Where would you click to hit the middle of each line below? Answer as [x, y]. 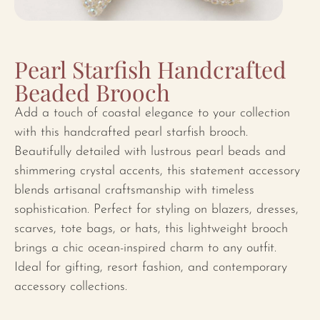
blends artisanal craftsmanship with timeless [134, 191]
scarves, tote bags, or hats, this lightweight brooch [151, 229]
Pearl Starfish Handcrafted [150, 69]
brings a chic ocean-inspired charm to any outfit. [145, 249]
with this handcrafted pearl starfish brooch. [131, 133]
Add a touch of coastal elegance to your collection [152, 114]
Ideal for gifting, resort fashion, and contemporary [151, 268]
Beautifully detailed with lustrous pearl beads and [150, 152]
